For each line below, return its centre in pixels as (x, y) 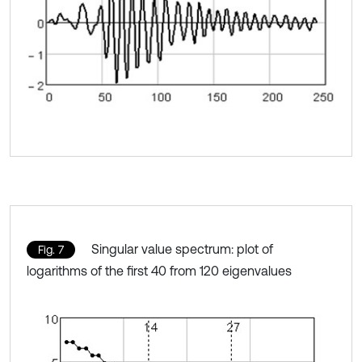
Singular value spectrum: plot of (182, 249)
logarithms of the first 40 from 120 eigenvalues (159, 271)
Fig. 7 (51, 250)
